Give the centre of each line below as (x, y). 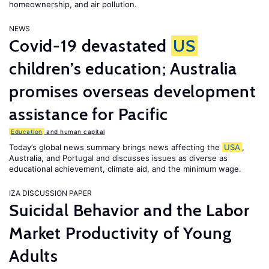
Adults (34, 256)
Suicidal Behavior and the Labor (130, 210)
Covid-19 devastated (90, 46)
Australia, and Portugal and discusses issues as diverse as (118, 158)
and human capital (74, 131)
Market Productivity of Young (120, 233)
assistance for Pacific (89, 114)
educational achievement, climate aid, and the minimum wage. (125, 169)
